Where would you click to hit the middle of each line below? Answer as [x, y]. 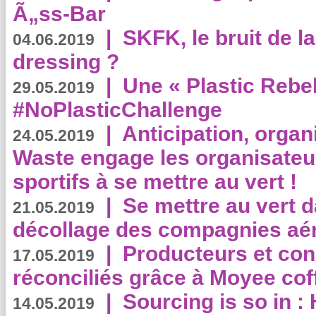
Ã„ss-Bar [59, 14]
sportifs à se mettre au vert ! [155, 182]
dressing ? [66, 62]
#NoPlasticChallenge [117, 110]
